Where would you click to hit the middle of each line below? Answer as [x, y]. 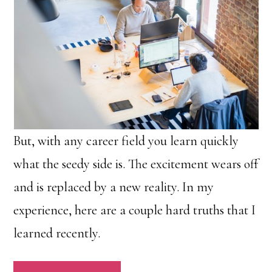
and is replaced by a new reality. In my [114, 187]
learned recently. [57, 233]
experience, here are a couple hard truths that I [135, 210]
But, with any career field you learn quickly [126, 141]
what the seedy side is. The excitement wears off [136, 164]
